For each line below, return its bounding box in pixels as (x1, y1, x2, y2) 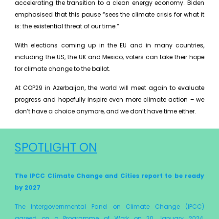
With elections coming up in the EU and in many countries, (15, 41, 204, 50)
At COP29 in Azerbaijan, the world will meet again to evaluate (15, 84, 204, 92)
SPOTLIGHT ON (15, 139, 97, 156)
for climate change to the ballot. (15, 65, 110, 73)
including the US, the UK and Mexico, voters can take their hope (15, 53, 204, 62)
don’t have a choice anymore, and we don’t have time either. (15, 107, 197, 116)
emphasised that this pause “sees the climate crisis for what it (15, 10, 204, 19)
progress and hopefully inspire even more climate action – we (15, 95, 204, 104)
